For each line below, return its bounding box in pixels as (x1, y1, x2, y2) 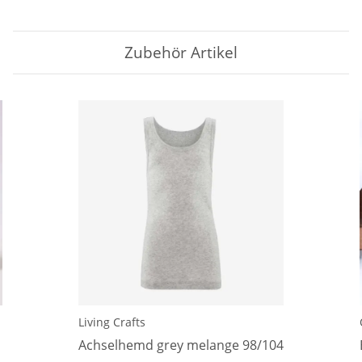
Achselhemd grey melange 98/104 (78, 335, 284, 354)
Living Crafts (78, 314, 145, 330)
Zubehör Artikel (124, 41, 238, 62)
